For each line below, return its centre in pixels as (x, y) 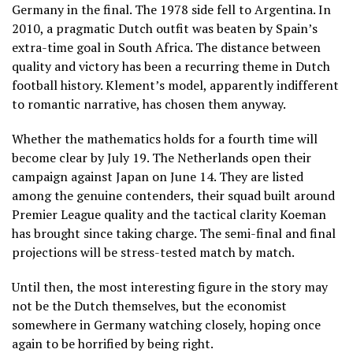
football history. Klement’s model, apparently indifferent (175, 85)
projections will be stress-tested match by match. (154, 252)
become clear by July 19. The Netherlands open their (162, 157)
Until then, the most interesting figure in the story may (170, 286)
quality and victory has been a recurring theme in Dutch (171, 66)
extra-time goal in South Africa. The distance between (166, 47)
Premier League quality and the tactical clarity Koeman (169, 214)
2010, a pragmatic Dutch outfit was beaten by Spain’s (165, 28)
